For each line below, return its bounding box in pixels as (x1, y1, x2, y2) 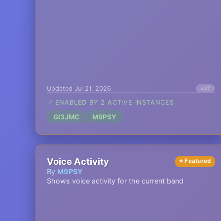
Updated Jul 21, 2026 (47, 84, 111, 92)
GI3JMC (53, 113, 79, 121)
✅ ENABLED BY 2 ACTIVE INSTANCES (47, 99, 174, 106)
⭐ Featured (179, 157, 211, 164)
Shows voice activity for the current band (47, 177, 184, 185)
